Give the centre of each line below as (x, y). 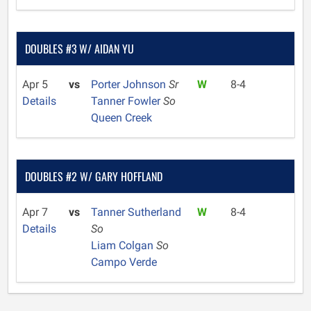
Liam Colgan (123, 245)
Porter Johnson (129, 84)
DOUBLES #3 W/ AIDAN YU (79, 49)
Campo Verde (124, 262)
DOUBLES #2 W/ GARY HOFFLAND (94, 176)
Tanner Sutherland (136, 212)
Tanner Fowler (127, 101)
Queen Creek (121, 118)
